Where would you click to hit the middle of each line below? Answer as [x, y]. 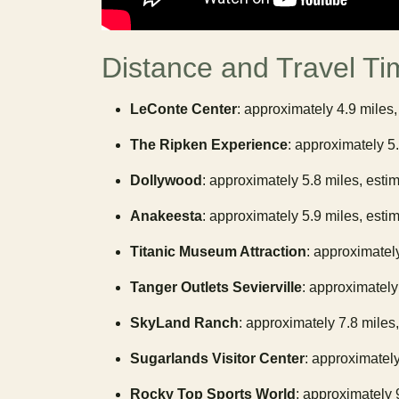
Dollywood [166, 180]
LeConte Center [183, 109]
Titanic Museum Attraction [218, 252]
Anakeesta [166, 216]
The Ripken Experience [209, 145]
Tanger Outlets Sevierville [216, 287]
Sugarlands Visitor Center [217, 358]
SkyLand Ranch [184, 323]
